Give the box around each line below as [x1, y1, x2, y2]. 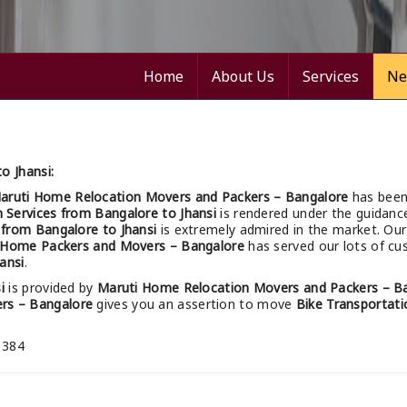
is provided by [5, 279, 97, 297]
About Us [212, 66, 274, 87]
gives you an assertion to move [93, 295, 296, 313]
